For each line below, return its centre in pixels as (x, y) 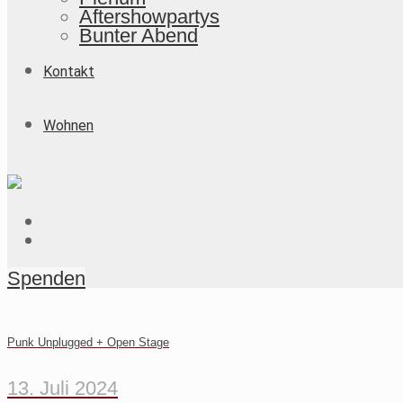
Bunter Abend (139, 36)
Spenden (46, 278)
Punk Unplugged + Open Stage (88, 343)
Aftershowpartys (149, 17)
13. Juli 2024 (63, 388)
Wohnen (68, 125)
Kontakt (69, 72)
